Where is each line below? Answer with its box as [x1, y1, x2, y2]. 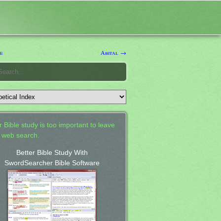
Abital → [101, 48, 126, 56]
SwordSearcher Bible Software [4, 159, 100, 167]
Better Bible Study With [16, 148, 88, 156]
